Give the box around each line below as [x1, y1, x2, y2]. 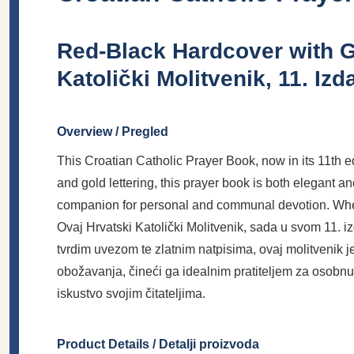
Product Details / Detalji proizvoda [57, 337, 259, 351]
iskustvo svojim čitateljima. [57, 286, 205, 300]
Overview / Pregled [57, 124, 168, 138]
